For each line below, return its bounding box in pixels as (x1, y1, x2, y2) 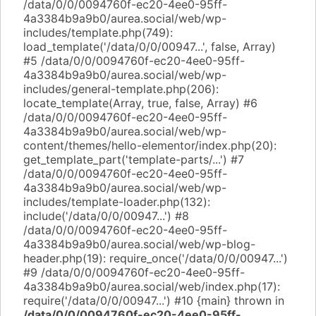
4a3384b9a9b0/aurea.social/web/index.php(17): (23, 279, 280, 293)
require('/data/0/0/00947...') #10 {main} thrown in (23, 293, 284, 308)
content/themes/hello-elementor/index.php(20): (23, 138, 276, 152)
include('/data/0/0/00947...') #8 (23, 209, 189, 223)
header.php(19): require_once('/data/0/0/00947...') (23, 251, 288, 265)
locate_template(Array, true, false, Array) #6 (23, 96, 257, 110)
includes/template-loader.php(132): (23, 195, 210, 209)
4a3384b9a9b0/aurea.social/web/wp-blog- (23, 237, 255, 251)
